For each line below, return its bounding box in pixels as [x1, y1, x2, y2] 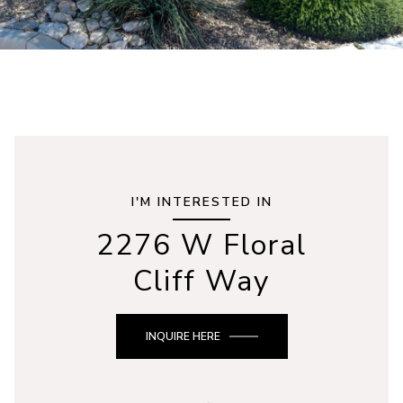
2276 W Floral [96, 226, 307, 264]
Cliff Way [133, 262, 270, 300]
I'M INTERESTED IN [130, 193, 273, 210]
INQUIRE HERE [145, 329, 220, 344]
